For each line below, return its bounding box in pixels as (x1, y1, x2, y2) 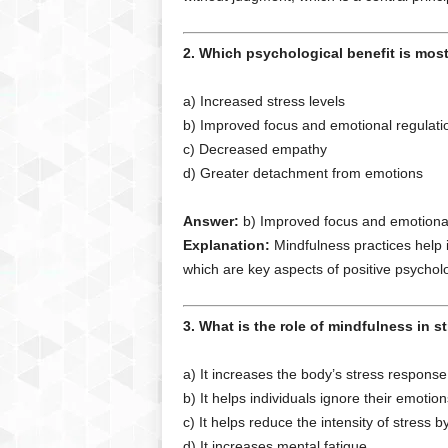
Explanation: (182, 237, 270, 253)
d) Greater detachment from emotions (182, 165, 423, 181)
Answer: (182, 213, 239, 229)
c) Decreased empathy (182, 141, 327, 157)
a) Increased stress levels (182, 93, 345, 109)
